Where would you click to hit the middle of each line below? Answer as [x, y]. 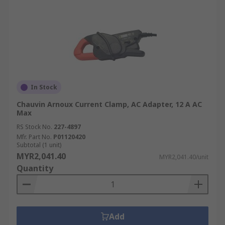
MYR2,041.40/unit [184, 157]
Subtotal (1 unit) [39, 145]
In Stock [44, 87]
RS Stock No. [34, 127]
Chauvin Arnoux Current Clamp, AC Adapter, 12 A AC [109, 104]
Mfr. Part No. [34, 137]
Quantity [35, 168]
